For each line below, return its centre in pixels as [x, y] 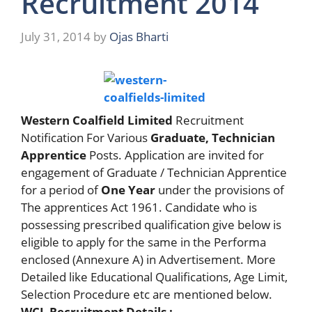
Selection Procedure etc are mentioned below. [147, 294]
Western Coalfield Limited [97, 120]
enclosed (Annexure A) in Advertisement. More [148, 259]
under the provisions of [220, 189]
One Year [128, 189]
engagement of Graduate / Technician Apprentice [154, 172]
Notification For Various [86, 137]
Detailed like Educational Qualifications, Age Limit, [154, 276]
